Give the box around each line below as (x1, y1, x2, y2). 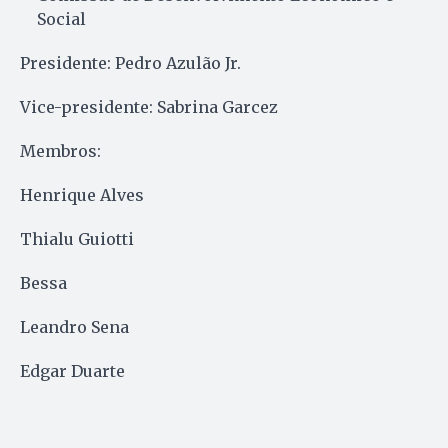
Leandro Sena (20, 316, 129, 337)
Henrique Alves (20, 184, 144, 205)
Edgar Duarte (20, 360, 125, 381)
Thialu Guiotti (20, 228, 134, 249)
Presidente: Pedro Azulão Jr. (20, 52, 241, 73)
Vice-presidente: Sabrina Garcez (20, 96, 278, 117)
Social (37, 8, 86, 29)
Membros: (20, 140, 101, 161)
